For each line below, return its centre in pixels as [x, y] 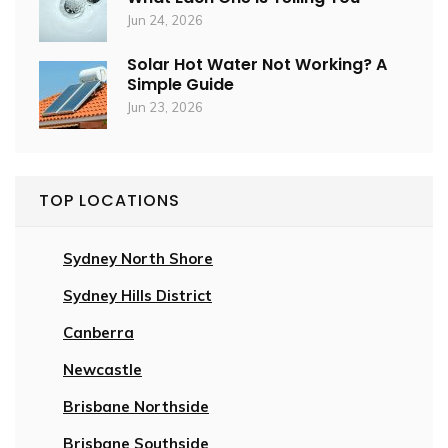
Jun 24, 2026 [165, 20]
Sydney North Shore [138, 258]
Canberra [98, 332]
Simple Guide [180, 84]
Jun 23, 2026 [165, 107]
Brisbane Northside [136, 406]
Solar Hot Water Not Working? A [257, 64]
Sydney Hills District [137, 295]
